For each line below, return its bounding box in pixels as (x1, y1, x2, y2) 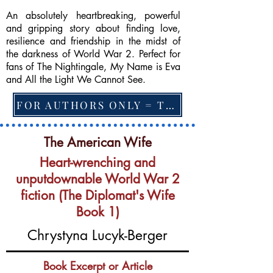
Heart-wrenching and (40, 154, 155, 171)
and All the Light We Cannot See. (6, 73, 146, 86)
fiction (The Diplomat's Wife (20, 187, 175, 204)
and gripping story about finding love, (6, 22, 180, 35)
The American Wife (43, 134, 152, 151)
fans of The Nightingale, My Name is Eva (6, 60, 180, 73)
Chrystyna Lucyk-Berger (27, 226, 168, 244)
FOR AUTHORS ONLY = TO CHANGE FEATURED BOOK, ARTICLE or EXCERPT (166, 98, 175, 112)
